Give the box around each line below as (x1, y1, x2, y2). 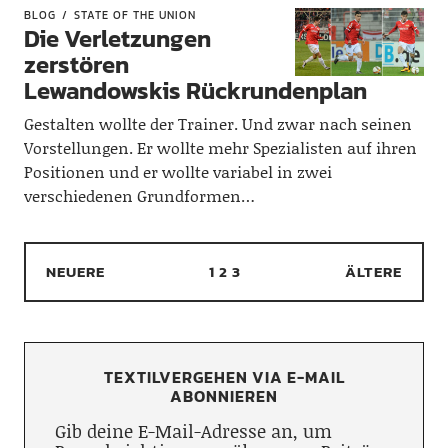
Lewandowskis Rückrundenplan (23, 73, 367, 108)
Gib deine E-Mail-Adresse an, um (54, 418, 332, 444)
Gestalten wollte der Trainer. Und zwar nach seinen (23, 112, 412, 135)
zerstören (23, 47, 129, 82)
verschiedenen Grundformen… (23, 184, 255, 207)
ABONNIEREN (170, 384, 278, 408)
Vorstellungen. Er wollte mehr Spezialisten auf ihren (23, 136, 417, 159)
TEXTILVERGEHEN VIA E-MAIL (103, 365, 345, 389)
